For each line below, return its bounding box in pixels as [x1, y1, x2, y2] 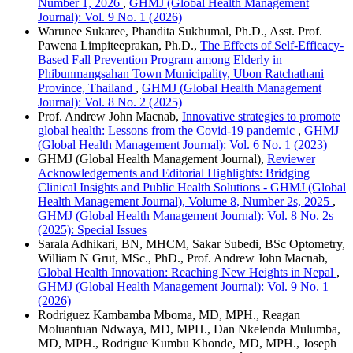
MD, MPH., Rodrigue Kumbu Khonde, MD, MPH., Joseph [38, 336, 336, 351]
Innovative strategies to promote [182, 110, 340, 124]
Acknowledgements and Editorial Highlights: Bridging [38, 166, 310, 180]
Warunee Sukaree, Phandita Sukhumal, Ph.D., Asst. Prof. [38, 24, 322, 39]
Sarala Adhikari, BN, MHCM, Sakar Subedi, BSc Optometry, [38, 237, 345, 251]
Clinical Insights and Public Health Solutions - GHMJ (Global [38, 180, 346, 195]
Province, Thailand [38, 81, 136, 95]
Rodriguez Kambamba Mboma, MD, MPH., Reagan [38, 308, 300, 322]
